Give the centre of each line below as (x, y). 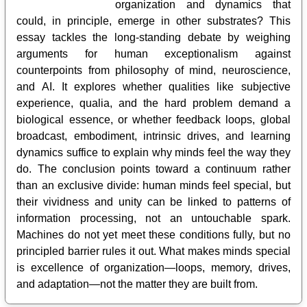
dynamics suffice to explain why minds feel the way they (153, 152)
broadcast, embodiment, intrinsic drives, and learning (153, 136)
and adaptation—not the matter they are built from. (137, 284)
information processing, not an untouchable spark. (153, 218)
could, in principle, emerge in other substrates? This (153, 21)
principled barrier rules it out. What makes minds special (153, 251)
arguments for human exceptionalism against (153, 53)
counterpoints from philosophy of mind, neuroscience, (153, 70)
